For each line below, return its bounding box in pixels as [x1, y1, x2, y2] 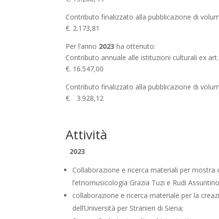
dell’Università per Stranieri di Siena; [72, 203, 184, 213]
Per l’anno [66, 42, 99, 51]
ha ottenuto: [114, 42, 156, 51]
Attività [66, 126, 111, 144]
